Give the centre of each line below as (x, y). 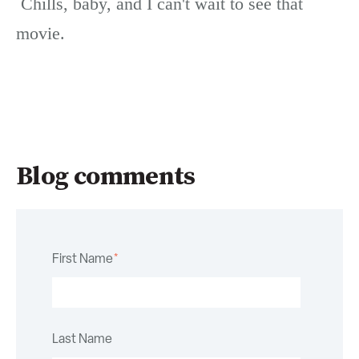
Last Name (82, 338)
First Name (83, 258)
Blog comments (106, 177)
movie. (40, 34)
